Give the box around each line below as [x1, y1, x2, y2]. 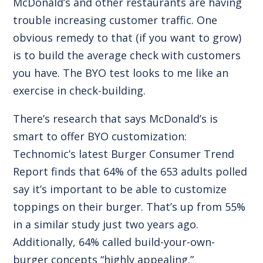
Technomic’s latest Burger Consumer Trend [13, 146, 235, 161]
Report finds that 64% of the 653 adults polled [13, 164, 248, 178]
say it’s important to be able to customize [13, 181, 227, 196]
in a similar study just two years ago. [13, 217, 199, 231]
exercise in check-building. [13, 83, 146, 97]
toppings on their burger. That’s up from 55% [13, 199, 246, 214]
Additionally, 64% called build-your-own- [13, 234, 215, 249]
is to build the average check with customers [13, 48, 241, 62]
